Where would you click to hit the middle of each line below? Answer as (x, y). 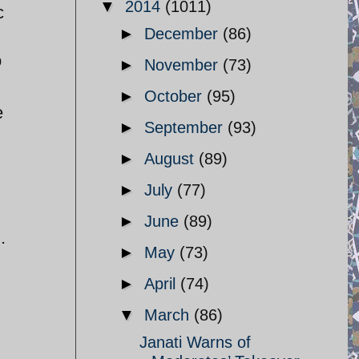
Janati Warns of (195, 342)
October (175, 96)
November (184, 65)
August (171, 159)
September (186, 127)
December (184, 34)
